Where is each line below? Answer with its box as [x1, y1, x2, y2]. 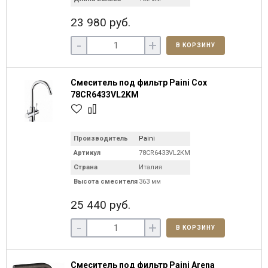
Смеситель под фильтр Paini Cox [71, 78, 207, 87]
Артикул [74, 149, 100, 157]
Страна [74, 163, 98, 171]
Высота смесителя [74, 178, 138, 185]
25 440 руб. [71, 198, 130, 212]
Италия [139, 163, 162, 171]
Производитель [74, 135, 128, 142]
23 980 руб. [71, 16, 130, 29]
